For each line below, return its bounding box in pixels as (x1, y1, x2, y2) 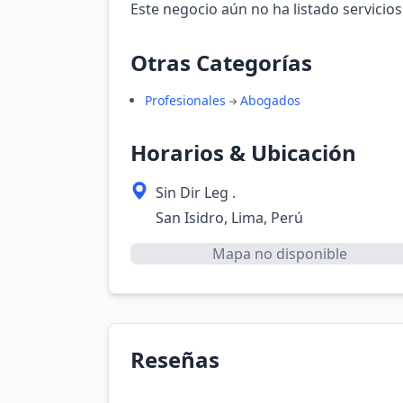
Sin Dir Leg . (156, 183, 236, 202)
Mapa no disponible (211, 244, 347, 264)
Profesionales (145, 92, 226, 109)
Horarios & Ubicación (130, 138, 356, 167)
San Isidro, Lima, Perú (156, 208, 303, 228)
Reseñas (130, 345, 219, 374)
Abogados (240, 92, 300, 109)
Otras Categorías (130, 48, 312, 77)
